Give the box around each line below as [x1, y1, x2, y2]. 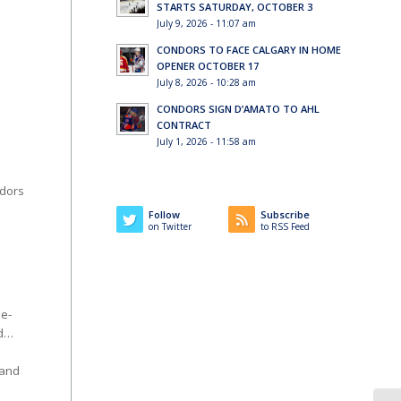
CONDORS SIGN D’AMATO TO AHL [156, 102, 320, 115]
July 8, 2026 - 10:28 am [156, 76, 256, 89]
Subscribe [260, 208, 311, 221]
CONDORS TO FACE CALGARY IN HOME [156, 43, 341, 56]
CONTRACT [156, 118, 211, 132]
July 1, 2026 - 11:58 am [156, 135, 256, 148]
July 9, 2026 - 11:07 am [156, 17, 256, 30]
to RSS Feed [260, 220, 311, 233]
